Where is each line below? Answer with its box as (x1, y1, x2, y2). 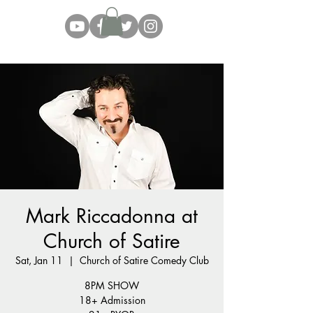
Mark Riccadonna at (26, 203, 198, 228)
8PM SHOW (85, 278, 139, 292)
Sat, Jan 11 (15, 253, 63, 267)
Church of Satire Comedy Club (79, 253, 209, 267)
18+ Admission (78, 293, 145, 307)
